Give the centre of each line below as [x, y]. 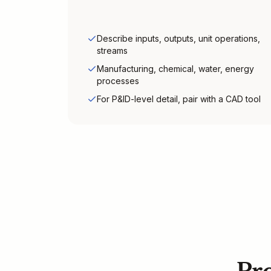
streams [112, 51]
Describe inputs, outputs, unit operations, [178, 38]
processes [118, 81]
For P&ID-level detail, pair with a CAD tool [179, 99]
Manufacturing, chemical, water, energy [175, 69]
